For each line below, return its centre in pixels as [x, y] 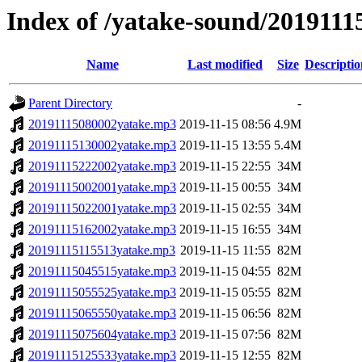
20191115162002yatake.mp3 [102, 229]
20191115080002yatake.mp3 [102, 124]
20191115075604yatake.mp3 [102, 335]
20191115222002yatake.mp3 [102, 166]
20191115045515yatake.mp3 [102, 271]
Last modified [225, 65]
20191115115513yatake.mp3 [102, 250]
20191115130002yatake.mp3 [102, 145]
